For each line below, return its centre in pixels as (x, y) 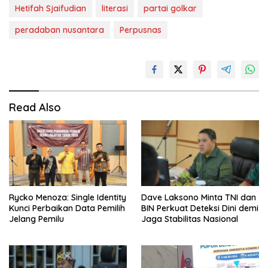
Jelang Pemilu (36, 219)
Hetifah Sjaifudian (51, 8)
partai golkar (170, 8)
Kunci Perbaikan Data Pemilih (67, 208)
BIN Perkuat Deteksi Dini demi (200, 208)
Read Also (35, 107)
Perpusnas (141, 30)
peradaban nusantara (60, 30)
